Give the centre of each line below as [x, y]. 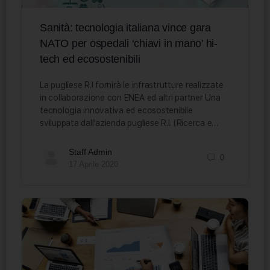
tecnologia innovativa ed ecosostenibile [116, 110]
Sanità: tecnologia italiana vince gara [125, 27]
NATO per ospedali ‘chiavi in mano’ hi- [129, 43]
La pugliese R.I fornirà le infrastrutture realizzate [132, 85]
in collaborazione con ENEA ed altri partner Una [130, 97]
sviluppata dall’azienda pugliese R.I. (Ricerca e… [129, 123]
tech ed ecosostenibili [90, 59]
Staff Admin [90, 152]
